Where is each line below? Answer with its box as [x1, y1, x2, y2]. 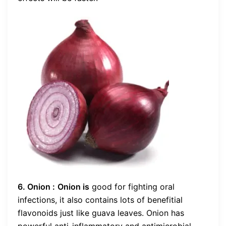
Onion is [58, 181, 89, 192]
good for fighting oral [89, 181, 175, 192]
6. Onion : [18, 181, 55, 192]
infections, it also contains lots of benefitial [18, 194, 183, 205]
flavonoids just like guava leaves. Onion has [18, 207, 184, 218]
